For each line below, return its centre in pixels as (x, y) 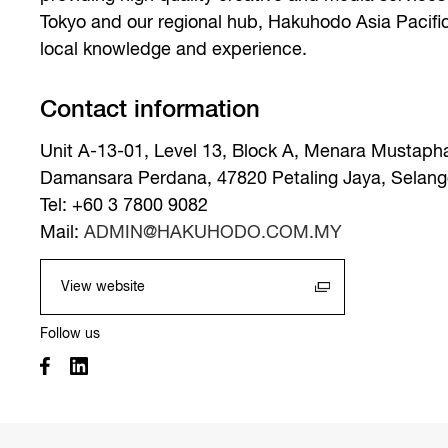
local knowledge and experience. (174, 49)
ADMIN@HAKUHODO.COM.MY (213, 232)
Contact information (150, 109)
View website (103, 286)
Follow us (70, 333)
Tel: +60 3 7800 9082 (124, 205)
